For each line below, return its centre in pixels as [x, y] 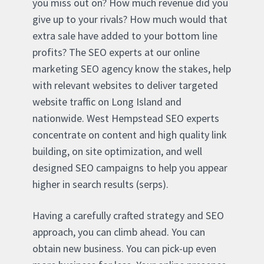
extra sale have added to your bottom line [125, 35]
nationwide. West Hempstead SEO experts [126, 118]
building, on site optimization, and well [117, 151]
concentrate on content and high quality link [130, 134]
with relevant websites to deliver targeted [125, 85]
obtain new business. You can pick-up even [124, 248]
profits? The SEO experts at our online [116, 52]
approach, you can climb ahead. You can [119, 232]
